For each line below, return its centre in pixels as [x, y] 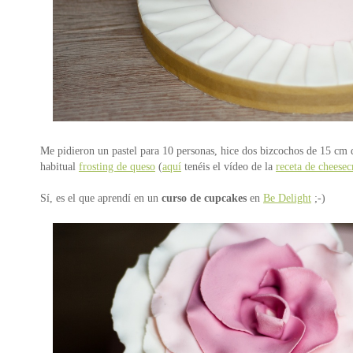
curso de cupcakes [204, 197]
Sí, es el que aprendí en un [101, 197]
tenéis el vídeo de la [229, 166]
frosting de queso [117, 166]
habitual [59, 166]
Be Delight [287, 197]
